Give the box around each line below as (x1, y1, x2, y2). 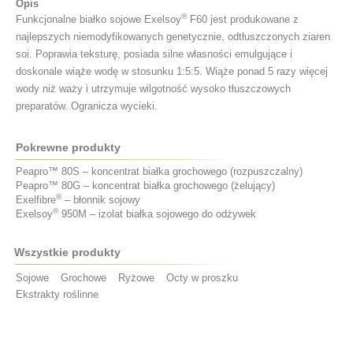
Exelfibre (16, 194, 56, 206)
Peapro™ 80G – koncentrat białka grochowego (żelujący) (16, 180, 275, 192)
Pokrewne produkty (16, 141, 121, 154)
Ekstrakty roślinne (16, 288, 98, 301)
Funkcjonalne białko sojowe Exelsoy (16, 13, 181, 26)
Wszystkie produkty (14, 246, 121, 259)
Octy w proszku (166, 272, 238, 284)
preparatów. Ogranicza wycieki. (16, 100, 158, 113)
